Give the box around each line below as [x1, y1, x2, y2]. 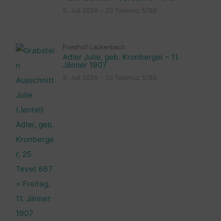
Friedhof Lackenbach [62, 43, 125, 51]
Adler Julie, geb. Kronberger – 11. [62, 52, 180, 62]
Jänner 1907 [62, 60, 107, 70]
